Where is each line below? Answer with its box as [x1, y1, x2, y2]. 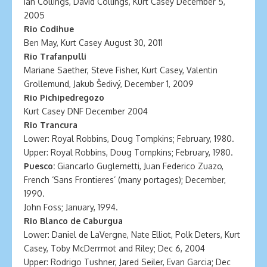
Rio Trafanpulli [24, 51, 86, 61]
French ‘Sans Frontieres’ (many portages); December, [24, 175, 226, 185]
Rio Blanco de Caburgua [24, 216, 123, 226]
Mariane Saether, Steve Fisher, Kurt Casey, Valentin [24, 65, 218, 75]
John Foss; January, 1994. [24, 202, 118, 212]
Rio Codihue [24, 24, 74, 34]
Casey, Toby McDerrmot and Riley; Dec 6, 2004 [24, 243, 205, 253]
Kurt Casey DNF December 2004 [24, 106, 148, 116]
